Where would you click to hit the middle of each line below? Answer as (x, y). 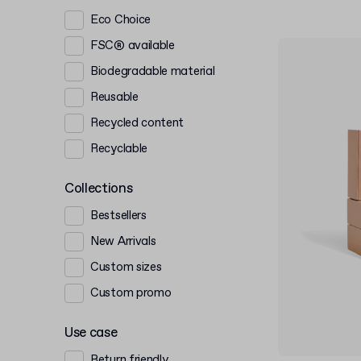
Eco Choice (120, 20)
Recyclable (119, 149)
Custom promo (131, 293)
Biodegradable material (153, 71)
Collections (99, 189)
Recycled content (137, 123)
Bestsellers (118, 216)
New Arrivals (123, 241)
